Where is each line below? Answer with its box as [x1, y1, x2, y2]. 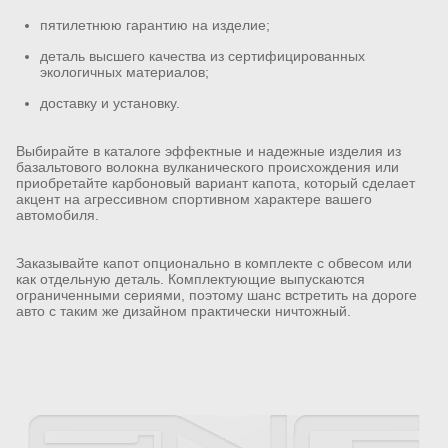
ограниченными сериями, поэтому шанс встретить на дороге [16, 286, 417, 303]
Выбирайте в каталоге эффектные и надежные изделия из [16, 142, 401, 159]
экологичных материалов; [40, 63, 209, 80]
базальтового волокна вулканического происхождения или [16, 158, 399, 175]
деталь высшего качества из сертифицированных [40, 47, 365, 64]
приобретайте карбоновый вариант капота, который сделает [16, 174, 415, 191]
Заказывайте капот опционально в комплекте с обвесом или [16, 254, 412, 271]
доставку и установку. [40, 94, 180, 111]
